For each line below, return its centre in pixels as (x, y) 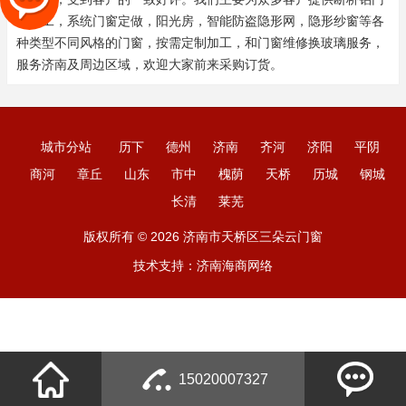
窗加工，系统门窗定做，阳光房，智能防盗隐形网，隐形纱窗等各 (200, 21)
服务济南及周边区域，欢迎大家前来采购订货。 (150, 65)
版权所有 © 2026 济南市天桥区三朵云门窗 (203, 237)
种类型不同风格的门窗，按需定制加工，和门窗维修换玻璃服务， (200, 43)
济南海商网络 (235, 266)
